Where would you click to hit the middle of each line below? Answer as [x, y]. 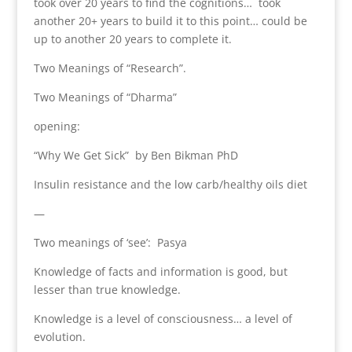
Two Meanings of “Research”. [111, 68]
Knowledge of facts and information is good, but [160, 272]
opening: [57, 126]
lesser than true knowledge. [107, 290]
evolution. [59, 337]
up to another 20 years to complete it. [132, 39]
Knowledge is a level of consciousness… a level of [163, 319]
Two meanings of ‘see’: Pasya [110, 243]
